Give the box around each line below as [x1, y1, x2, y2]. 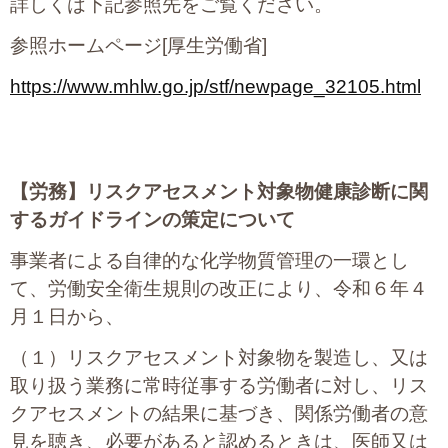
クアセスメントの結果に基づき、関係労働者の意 [10, 403, 428, 425]
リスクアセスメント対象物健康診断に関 [86, 181, 428, 203]
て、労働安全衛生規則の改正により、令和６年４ [10, 278, 428, 300]
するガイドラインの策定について [10, 209, 295, 231]
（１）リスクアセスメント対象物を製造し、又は [10, 347, 428, 369]
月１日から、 [10, 306, 124, 328]
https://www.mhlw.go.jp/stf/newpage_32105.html [10, 76, 421, 98]
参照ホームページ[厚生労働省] [10, 35, 267, 57]
